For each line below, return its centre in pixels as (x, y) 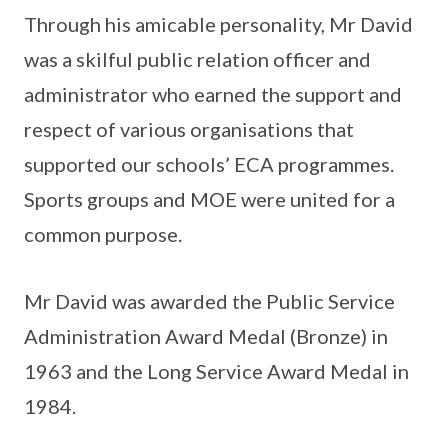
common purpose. (103, 234)
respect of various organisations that (189, 129)
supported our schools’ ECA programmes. (209, 164)
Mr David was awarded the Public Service (209, 301)
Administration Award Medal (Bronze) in (206, 336)
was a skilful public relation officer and (197, 59)
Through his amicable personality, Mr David (218, 24)
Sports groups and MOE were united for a (209, 199)
